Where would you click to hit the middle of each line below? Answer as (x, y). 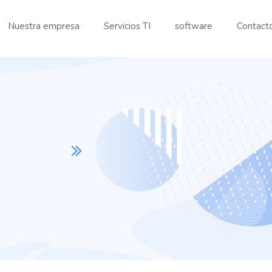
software (193, 26)
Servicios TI (127, 26)
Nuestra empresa (43, 26)
